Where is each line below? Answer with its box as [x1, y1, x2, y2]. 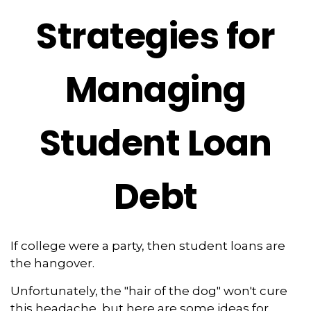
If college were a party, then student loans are [10, 239, 285, 253]
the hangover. [10, 256, 94, 270]
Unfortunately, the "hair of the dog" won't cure [10, 284, 287, 298]
